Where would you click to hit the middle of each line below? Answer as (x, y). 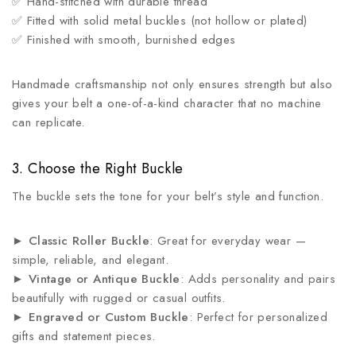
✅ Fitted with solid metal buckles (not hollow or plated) (160, 21)
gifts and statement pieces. (84, 336)
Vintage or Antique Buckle (104, 279)
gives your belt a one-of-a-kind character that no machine (167, 103)
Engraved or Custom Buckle (108, 317)
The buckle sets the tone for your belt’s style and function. (168, 196)
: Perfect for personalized (258, 317)
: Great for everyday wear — (228, 241)
